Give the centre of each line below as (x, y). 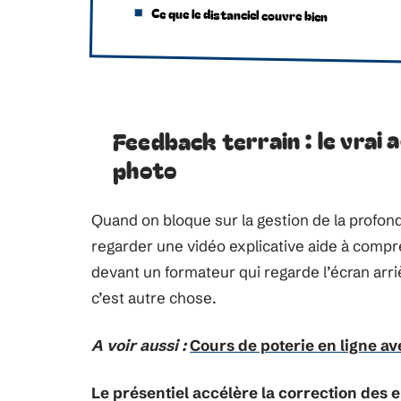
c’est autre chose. (154, 298)
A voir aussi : (139, 345)
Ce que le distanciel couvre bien (239, 14)
